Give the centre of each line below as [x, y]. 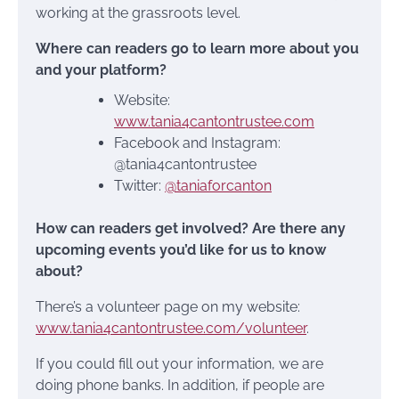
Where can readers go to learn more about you [197, 49]
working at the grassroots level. [138, 13]
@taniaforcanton [218, 186]
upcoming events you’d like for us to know [181, 250]
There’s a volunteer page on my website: [168, 307]
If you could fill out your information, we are [179, 364]
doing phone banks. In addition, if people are [180, 386]
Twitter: [139, 186]
